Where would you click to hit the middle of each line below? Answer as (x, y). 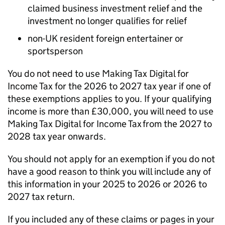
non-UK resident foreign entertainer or (105, 38)
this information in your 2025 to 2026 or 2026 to (107, 184)
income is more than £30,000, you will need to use (110, 111)
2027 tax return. (41, 197)
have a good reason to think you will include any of (109, 172)
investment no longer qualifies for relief (107, 21)
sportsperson (55, 51)
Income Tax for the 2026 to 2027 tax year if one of (109, 86)
